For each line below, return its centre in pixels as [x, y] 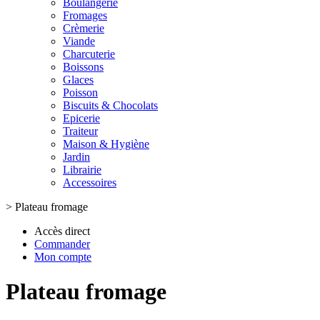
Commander [62, 244]
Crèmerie [84, 28]
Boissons [83, 67]
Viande [79, 41]
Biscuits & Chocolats [110, 105]
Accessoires [90, 182]
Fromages [85, 15]
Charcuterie [89, 54]
